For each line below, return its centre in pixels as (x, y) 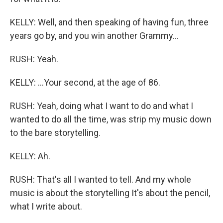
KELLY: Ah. (30, 156)
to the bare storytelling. (55, 133)
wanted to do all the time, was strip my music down (111, 119)
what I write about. (46, 206)
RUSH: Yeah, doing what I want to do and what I (102, 106)
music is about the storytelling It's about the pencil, (110, 193)
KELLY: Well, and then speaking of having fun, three (109, 22)
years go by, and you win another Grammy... (94, 36)
